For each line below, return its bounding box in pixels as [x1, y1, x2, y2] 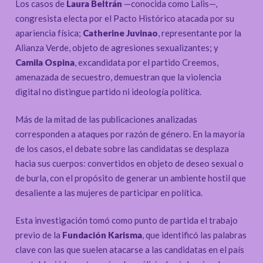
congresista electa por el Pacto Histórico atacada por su [15, 13, 235, 24]
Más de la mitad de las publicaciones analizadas [15, 114, 198, 125]
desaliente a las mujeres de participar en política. [15, 187, 203, 198]
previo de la [15, 230, 63, 241]
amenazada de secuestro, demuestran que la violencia [15, 72, 222, 83]
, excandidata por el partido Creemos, [75, 57, 219, 68]
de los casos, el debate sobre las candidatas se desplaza [15, 143, 230, 154]
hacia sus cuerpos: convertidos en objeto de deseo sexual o [15, 158, 244, 169]
